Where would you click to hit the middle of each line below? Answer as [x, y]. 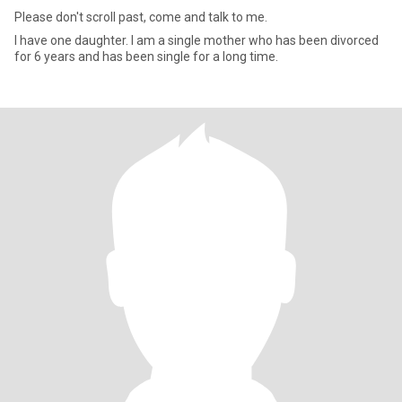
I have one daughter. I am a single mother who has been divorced [197, 40]
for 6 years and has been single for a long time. [146, 57]
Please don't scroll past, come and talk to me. [141, 17]
